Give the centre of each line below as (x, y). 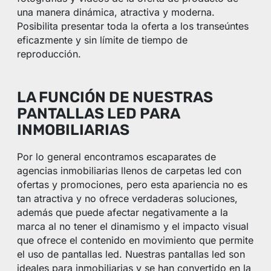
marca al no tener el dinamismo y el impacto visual (133, 227)
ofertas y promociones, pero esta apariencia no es (132, 185)
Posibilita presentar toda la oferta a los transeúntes (133, 26)
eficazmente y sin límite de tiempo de (103, 40)
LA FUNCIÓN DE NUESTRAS (115, 97)
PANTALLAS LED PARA (99, 114)
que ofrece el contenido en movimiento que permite (135, 240)
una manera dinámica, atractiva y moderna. (116, 12)
